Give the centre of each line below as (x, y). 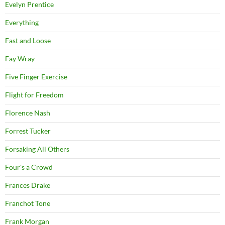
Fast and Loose (28, 41)
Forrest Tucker (28, 131)
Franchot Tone (28, 203)
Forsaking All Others (37, 149)
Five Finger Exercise (36, 77)
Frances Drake (28, 185)
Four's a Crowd (29, 167)
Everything (22, 23)
